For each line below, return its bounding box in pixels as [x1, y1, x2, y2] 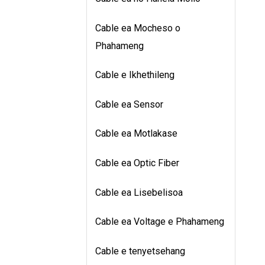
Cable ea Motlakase [95, 128, 177, 140]
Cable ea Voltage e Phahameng [95, 216, 224, 228]
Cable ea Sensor [95, 98, 163, 110]
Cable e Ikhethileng [95, 69, 174, 81]
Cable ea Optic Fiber [95, 157, 179, 169]
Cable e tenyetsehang [95, 245, 185, 257]
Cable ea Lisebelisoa [95, 186, 183, 198]
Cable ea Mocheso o [95, 22, 180, 34]
